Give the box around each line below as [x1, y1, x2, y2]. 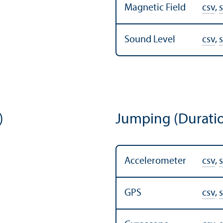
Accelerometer [124, 156, 186, 166]
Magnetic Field [124, 2, 186, 13]
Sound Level [124, 34, 175, 45]
